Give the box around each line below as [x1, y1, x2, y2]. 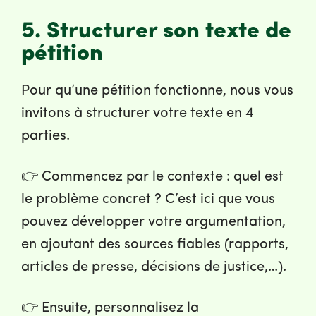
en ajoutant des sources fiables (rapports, [21, 238, 288, 253]
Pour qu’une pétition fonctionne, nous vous [21, 84, 293, 99]
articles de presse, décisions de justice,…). [21, 260, 286, 275]
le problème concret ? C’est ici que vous [21, 193, 275, 207]
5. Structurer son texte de [21, 20, 291, 44]
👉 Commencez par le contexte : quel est [21, 170, 284, 185]
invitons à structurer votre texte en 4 [21, 107, 254, 121]
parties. [21, 129, 70, 144]
